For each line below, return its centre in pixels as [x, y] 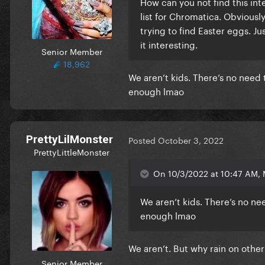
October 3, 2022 [191, 140]
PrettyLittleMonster [72, 151]
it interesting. [170, 43]
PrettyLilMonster [69, 139]
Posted [143, 140]
